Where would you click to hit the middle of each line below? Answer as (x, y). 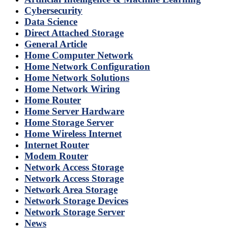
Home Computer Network (79, 55)
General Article (56, 44)
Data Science (51, 22)
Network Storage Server (75, 212)
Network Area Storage (71, 190)
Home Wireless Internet (73, 134)
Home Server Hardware (74, 111)
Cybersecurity (53, 11)
